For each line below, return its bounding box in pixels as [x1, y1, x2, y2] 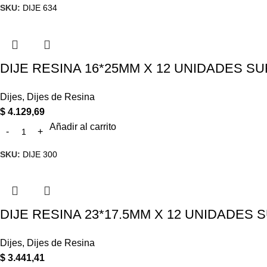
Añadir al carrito [49, 121, 116, 132]
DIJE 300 [23, 149, 57, 159]
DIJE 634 [23, 2, 57, 13]
